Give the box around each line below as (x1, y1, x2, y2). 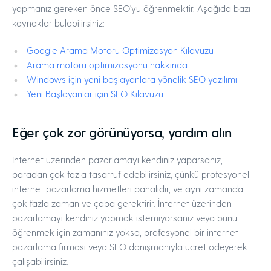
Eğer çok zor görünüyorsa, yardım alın (12, 124, 232, 140)
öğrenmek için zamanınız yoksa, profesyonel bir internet (12, 227, 238, 238)
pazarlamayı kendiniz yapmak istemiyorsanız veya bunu (12, 212, 237, 223)
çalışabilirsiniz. (12, 256, 68, 267)
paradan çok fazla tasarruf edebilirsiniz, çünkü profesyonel (12, 169, 249, 180)
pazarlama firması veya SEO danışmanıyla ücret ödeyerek (12, 241, 247, 252)
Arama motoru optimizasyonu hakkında (27, 59, 188, 70)
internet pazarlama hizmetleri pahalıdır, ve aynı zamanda (12, 183, 243, 194)
